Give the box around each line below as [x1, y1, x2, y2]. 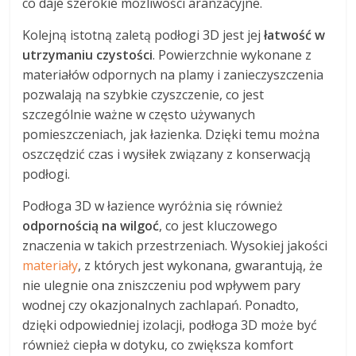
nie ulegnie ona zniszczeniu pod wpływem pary [22, 276, 301, 294]
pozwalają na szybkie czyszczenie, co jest [22, 85, 265, 103]
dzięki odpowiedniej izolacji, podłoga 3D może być [22, 315, 318, 334]
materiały [22, 256, 79, 274]
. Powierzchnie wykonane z [153, 45, 312, 64]
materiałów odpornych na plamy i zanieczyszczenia [22, 65, 324, 83]
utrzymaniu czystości [22, 45, 153, 64]
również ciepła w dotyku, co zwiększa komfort [22, 335, 294, 354]
